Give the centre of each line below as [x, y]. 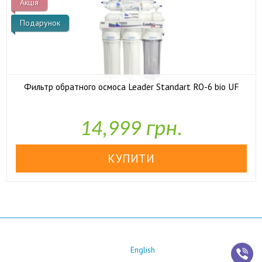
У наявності [138, 111]
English [143, 250]
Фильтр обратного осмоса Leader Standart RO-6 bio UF [131, 86]
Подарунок [40, 23]
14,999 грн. [131, 130]
